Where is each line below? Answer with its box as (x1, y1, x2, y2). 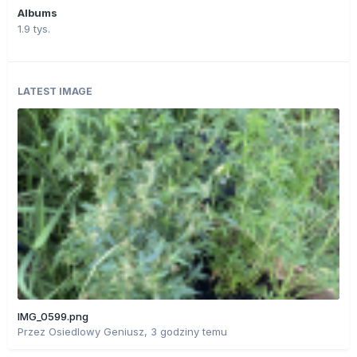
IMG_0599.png (18, 310, 88, 324)
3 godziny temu (151, 325, 227, 339)
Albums (18, 6, 57, 20)
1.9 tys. (18, 22, 50, 36)
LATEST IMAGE (18, 85, 92, 98)
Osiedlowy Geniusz (49, 325, 144, 339)
